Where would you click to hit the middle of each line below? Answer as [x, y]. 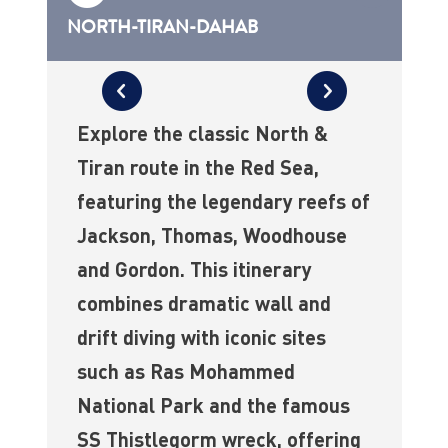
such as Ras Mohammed [185, 371]
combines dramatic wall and [203, 303]
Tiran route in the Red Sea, [197, 167]
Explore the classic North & [202, 133]
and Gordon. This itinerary [194, 269]
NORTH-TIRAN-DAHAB [162, 27]
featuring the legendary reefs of [223, 201]
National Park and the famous [213, 405]
